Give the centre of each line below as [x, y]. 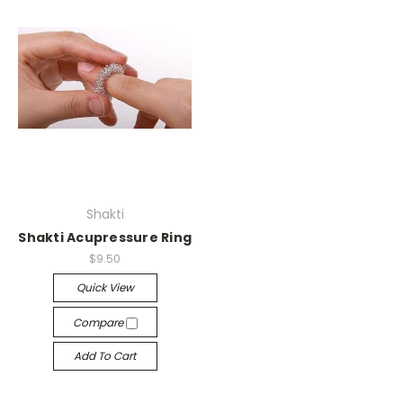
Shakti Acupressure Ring [105, 237]
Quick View [105, 287]
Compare [99, 322]
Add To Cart [105, 355]
